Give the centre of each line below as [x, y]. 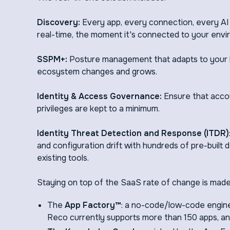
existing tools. [63, 158]
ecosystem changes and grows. [97, 72]
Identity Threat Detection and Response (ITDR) [133, 133]
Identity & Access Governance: [100, 96]
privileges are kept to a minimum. [98, 109]
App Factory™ [93, 205]
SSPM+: [52, 59]
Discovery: [59, 22]
